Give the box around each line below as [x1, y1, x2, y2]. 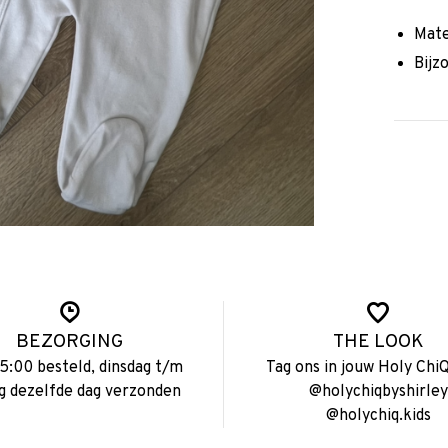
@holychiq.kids [325, 406, 431, 427]
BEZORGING [16, 330, 124, 355]
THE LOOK [332, 330, 424, 355]
